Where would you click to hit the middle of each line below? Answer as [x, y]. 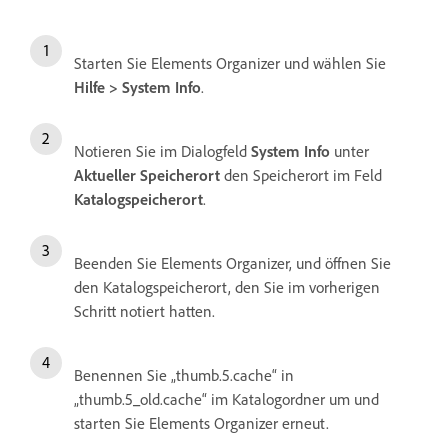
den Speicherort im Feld [301, 174]
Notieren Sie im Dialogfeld [162, 150]
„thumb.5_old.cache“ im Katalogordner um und [226, 398]
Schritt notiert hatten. [144, 310]
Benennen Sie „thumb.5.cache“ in [184, 374]
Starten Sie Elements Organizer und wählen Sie [230, 62]
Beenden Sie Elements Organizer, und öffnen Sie [232, 262]
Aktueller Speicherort [147, 174]
